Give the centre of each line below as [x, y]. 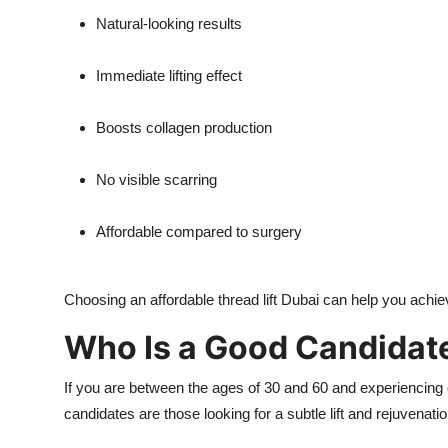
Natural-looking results [169, 24]
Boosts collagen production [184, 128]
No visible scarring [156, 180]
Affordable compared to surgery [199, 232]
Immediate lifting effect [169, 76]
